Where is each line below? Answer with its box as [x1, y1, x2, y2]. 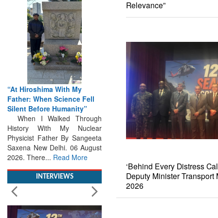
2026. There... [7, 142, 53, 152]
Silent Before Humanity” [7, 93, 87, 104]
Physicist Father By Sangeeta [7, 123, 102, 133]
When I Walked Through [7, 103, 102, 113]
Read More [53, 142, 88, 152]
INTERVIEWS [36, 163, 73, 171]
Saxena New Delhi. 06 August [7, 132, 102, 143]
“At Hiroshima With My [7, 74, 82, 84]
